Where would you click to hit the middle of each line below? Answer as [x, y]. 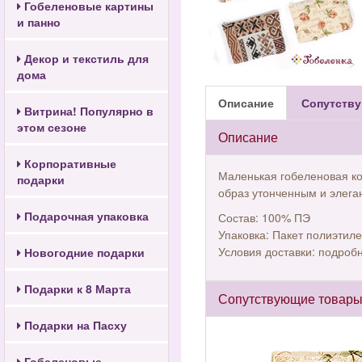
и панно [39, 22]
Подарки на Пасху [74, 325]
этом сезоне [52, 127]
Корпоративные [69, 163]
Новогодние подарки [83, 252]
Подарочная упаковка [85, 216]
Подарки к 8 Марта [76, 288]
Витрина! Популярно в [87, 111]
